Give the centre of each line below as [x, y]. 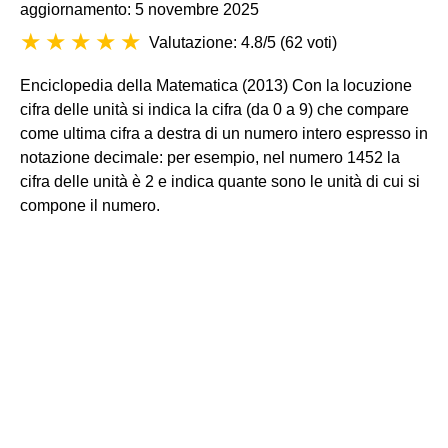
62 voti [308, 42]
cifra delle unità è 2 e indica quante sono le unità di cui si [220, 181]
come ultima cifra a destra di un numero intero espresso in [224, 133]
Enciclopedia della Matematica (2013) [154, 85]
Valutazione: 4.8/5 [212, 42]
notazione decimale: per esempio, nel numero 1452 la [210, 157]
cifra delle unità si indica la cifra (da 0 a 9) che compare [214, 109]
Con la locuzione [350, 85]
